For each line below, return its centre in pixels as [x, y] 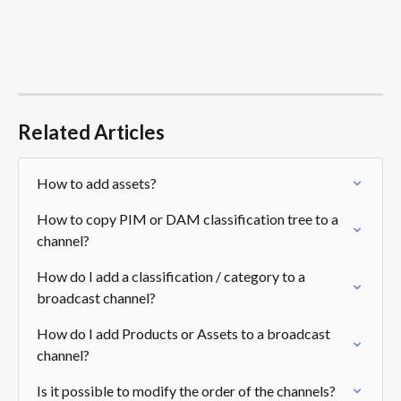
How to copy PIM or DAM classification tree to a [189, 219]
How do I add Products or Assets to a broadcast [185, 334]
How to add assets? [97, 183]
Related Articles [91, 132]
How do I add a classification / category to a [172, 277]
